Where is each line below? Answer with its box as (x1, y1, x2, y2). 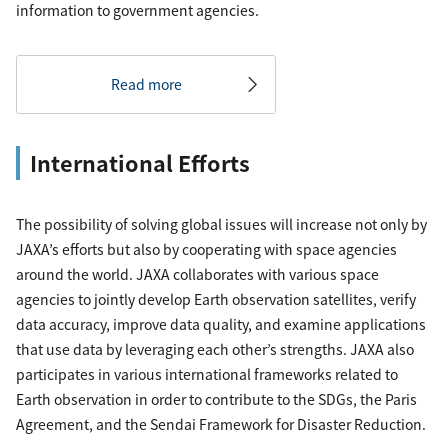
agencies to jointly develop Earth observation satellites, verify (16, 289, 416, 309)
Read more (110, 74, 182, 94)
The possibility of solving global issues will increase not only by (16, 214, 427, 234)
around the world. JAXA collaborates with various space (16, 264, 379, 284)
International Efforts (30, 147, 250, 178)
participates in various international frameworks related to (16, 364, 398, 384)
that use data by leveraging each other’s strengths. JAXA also (16, 339, 414, 359)
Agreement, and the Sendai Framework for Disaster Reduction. (16, 414, 426, 434)
